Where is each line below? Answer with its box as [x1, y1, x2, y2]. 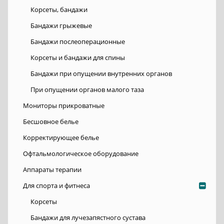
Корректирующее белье [23, 133, 99, 142]
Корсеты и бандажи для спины [30, 53, 125, 62]
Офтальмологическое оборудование [23, 149, 138, 158]
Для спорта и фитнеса [23, 181, 90, 190]
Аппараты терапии [23, 165, 81, 174]
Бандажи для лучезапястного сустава [30, 213, 145, 222]
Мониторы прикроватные [23, 101, 104, 110]
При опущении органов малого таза [30, 85, 144, 94]
